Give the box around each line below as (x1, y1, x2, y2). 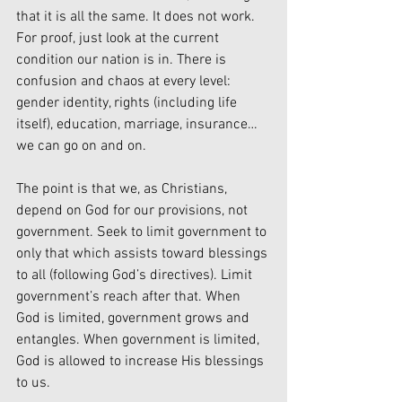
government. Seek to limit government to (16, 223, 270, 242)
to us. (16, 374, 50, 393)
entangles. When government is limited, (16, 331, 263, 350)
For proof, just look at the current (16, 30, 223, 48)
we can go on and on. (16, 137, 146, 156)
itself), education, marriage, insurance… (16, 116, 258, 135)
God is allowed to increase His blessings (16, 353, 267, 371)
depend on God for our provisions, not (16, 202, 251, 221)
